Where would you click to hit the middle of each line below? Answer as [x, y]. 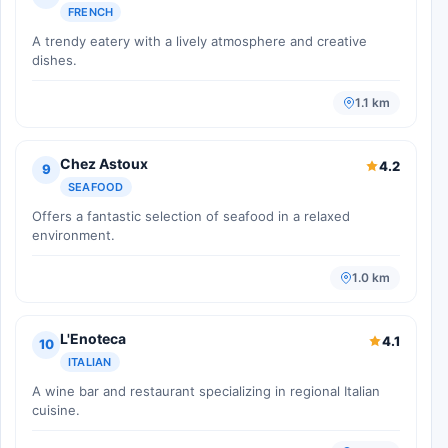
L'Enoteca [93, 338]
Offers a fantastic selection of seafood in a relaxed [191, 215]
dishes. [54, 59]
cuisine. [56, 409]
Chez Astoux [104, 163]
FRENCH [91, 11]
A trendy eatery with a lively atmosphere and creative [199, 40]
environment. [73, 234]
